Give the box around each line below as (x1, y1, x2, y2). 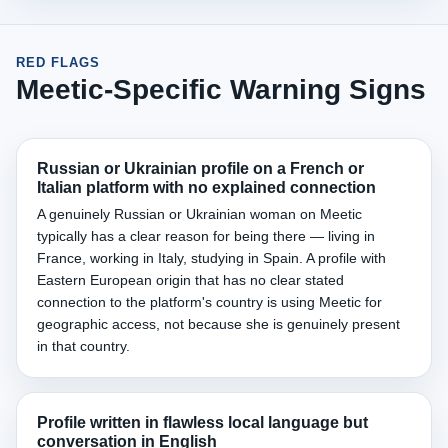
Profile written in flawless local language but (37, 414, 368, 431)
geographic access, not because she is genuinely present (37, 316, 400, 332)
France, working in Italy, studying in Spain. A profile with (37, 250, 386, 266)
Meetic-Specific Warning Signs (16, 74, 426, 105)
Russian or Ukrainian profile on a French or (37, 160, 364, 177)
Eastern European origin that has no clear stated (37, 272, 344, 288)
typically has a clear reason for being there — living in (37, 228, 375, 244)
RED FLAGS (16, 55, 101, 70)
